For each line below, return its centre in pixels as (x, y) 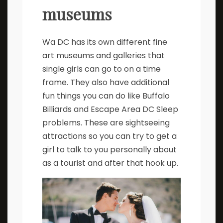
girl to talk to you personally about (110, 149)
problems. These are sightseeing (106, 122)
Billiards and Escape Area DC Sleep (110, 109)
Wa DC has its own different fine (105, 42)
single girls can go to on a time (102, 69)
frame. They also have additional (106, 82)
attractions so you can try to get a (110, 136)
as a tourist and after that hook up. (110, 163)
